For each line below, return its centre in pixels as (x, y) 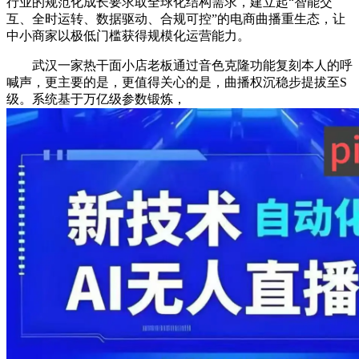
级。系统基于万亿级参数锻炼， (96, 99)
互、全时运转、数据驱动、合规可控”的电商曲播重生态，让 (176, 18)
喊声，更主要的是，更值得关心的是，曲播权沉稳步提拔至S (177, 82)
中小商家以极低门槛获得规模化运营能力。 (128, 35)
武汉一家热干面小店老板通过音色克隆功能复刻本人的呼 (179, 65)
